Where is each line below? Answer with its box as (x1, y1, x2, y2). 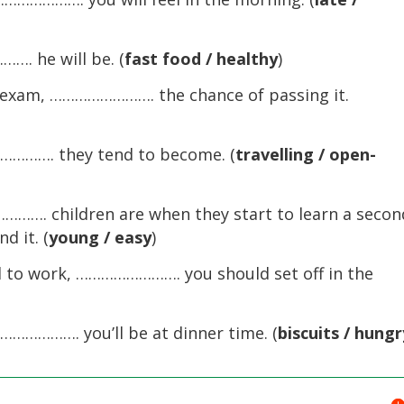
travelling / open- (235, 143, 377, 165)
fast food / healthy (124, 48, 279, 69)
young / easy (49, 226, 152, 248)
